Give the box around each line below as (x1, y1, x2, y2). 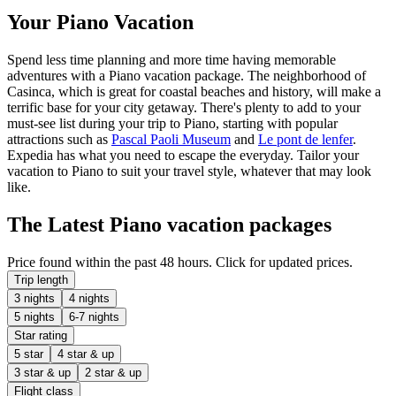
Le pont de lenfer (258, 132, 353, 148)
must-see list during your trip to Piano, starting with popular (7, 116, 338, 132)
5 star (14, 347, 43, 362)
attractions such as (7, 132, 111, 148)
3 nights (14, 292, 55, 306)
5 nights (14, 310, 55, 324)
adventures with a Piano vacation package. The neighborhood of (7, 68, 366, 84)
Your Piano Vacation (7, 11, 194, 34)
